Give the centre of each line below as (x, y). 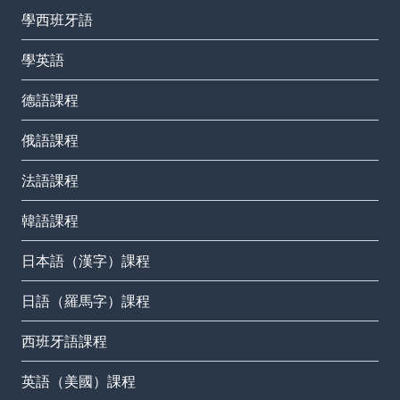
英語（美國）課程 (79, 382)
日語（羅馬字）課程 (86, 301)
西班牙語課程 (64, 342)
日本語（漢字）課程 (86, 261)
